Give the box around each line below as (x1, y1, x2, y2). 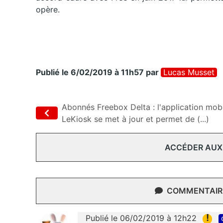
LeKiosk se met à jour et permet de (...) (62, 114, 209, 124)
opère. (36, 4, 60, 15)
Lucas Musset (163, 67, 215, 78)
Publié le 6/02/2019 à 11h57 (36, 67, 144, 78)
